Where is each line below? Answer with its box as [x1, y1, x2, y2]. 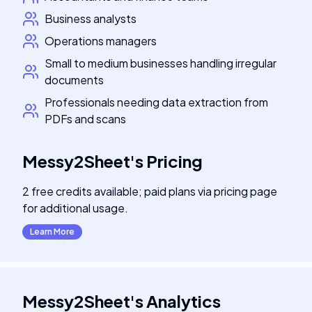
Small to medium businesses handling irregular [45, 56, 276, 70]
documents [45, 72, 104, 87]
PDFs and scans [45, 111, 126, 126]
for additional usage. [22, 201, 128, 215]
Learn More [30, 226, 75, 237]
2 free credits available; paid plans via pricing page [22, 184, 277, 198]
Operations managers [45, 33, 157, 48]
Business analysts [45, 11, 136, 26]
